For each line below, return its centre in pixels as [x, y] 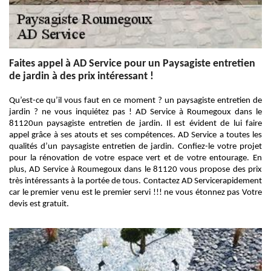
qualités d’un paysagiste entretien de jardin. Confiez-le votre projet [135, 147]
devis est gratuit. [39, 204]
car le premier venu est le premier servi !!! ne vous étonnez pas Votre [135, 193]
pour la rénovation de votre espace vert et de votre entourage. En [135, 158]
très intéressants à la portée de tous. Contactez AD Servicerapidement [135, 181]
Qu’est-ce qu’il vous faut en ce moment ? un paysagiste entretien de [135, 101]
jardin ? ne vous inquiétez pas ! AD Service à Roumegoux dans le [135, 112]
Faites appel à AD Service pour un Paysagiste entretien [132, 64]
